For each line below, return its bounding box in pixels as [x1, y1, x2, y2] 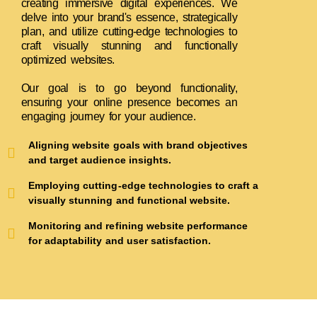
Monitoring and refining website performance [28, 220, 248, 232]
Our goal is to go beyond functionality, [21, 82, 237, 95]
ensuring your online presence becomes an [21, 96, 237, 109]
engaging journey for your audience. [21, 110, 195, 123]
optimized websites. [21, 54, 115, 67]
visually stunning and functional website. [28, 195, 231, 207]
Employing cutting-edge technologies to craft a [28, 180, 259, 192]
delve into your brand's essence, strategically [21, 11, 237, 24]
